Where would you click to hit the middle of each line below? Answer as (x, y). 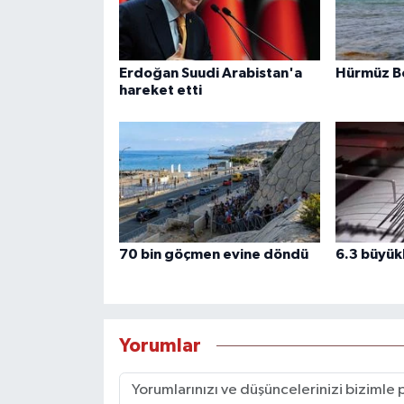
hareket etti (160, 90)
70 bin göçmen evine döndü (213, 255)
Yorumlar (160, 345)
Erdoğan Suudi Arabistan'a (210, 73)
